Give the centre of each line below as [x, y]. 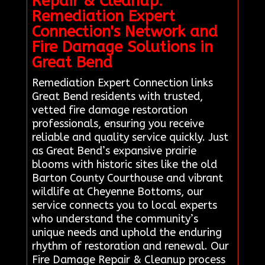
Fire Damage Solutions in [122, 47]
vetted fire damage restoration [109, 110]
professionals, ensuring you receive [118, 124]
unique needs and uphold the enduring [127, 233]
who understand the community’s [115, 219]
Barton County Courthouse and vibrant [127, 178]
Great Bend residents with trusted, [117, 97]
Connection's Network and [125, 32]
